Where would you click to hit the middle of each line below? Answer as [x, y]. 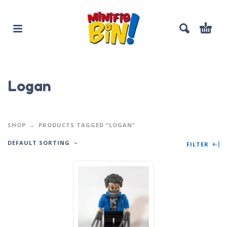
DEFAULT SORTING [39, 142]
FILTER [199, 144]
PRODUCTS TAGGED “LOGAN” [87, 125]
